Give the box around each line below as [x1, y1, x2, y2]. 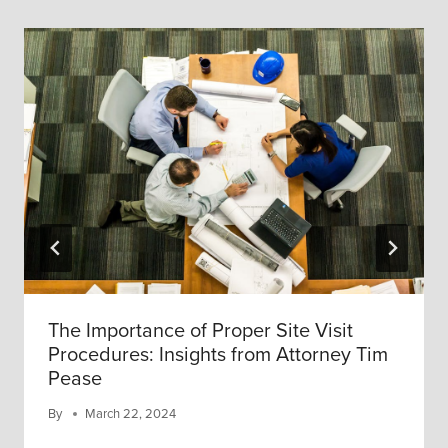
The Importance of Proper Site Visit [48, 315, 353, 346]
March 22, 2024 [85, 404, 177, 424]
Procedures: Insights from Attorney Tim [48, 339, 388, 370]
